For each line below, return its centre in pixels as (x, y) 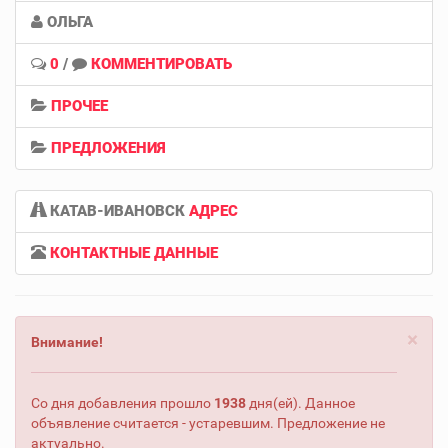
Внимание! (67, 341)
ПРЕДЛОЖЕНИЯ (108, 147)
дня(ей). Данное (300, 402)
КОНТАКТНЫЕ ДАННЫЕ (134, 252)
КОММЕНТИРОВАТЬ (161, 63)
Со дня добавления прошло (122, 402)
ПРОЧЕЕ (79, 105)
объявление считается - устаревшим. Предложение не (208, 422)
